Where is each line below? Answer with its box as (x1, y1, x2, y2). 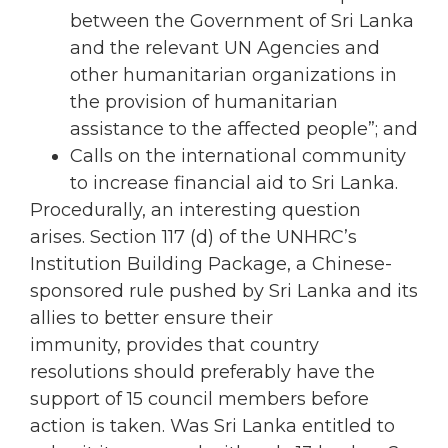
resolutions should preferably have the (30, 360, 375, 383)
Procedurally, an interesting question (30, 198, 361, 221)
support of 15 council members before (30, 387, 369, 410)
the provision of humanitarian (70, 90, 338, 113)
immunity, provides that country (30, 333, 319, 356)
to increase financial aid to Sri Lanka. (70, 171, 398, 194)
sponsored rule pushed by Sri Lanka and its (30, 279, 418, 302)
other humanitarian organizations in (70, 63, 397, 86)
